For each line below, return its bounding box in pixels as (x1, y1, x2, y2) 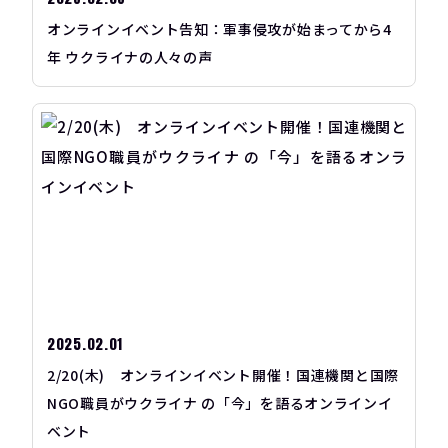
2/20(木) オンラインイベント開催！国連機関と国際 (47, 364, 399, 385)
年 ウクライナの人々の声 (47, 47, 213, 68)
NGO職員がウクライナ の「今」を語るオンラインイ (47, 392, 393, 413)
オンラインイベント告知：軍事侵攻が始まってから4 (47, 19, 392, 40)
